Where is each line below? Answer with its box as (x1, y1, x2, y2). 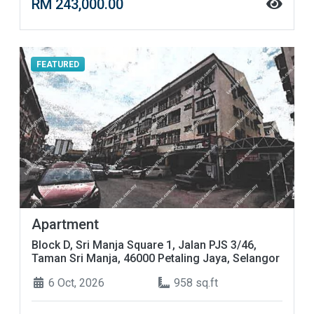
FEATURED (36, 59, 79, 69)
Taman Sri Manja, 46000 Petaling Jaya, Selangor (32, 252, 280, 266)
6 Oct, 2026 (46, 276, 104, 290)
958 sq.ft (171, 276, 218, 290)
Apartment (32, 216, 99, 233)
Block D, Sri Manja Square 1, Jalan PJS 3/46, (32, 238, 257, 252)
